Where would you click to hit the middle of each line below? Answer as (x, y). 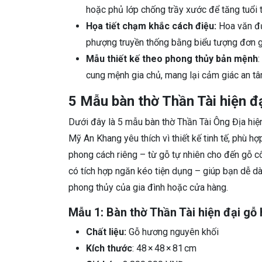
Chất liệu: (106, 232)
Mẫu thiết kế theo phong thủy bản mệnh (172, 59)
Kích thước (109, 249)
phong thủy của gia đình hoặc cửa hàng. (148, 188)
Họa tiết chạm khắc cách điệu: (151, 26)
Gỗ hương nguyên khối (173, 232)
